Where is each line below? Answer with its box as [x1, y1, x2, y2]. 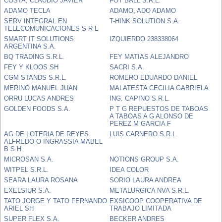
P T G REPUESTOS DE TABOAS [110, 105, 209, 112]
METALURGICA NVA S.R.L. [110, 186, 190, 194]
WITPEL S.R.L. [4, 166, 49, 173]
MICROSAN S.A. [4, 155, 54, 163]
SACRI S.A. [110, 63, 145, 71]
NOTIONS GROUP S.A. [110, 155, 179, 163]
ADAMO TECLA [4, 6, 51, 14]
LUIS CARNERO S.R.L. [110, 130, 178, 138]
